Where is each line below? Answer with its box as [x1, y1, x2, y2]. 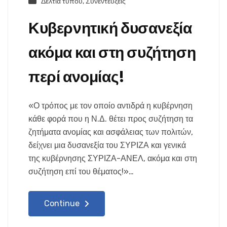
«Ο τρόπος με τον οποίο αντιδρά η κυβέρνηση [28, 101, 193, 111]
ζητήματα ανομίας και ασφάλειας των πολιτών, [28, 127, 193, 137]
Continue [44, 199, 82, 209]
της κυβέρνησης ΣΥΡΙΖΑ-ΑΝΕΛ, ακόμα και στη [28, 154, 197, 164]
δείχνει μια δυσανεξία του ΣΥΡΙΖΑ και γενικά [28, 140, 186, 150]
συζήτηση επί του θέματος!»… [28, 167, 134, 177]
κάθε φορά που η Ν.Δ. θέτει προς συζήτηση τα [28, 114, 193, 124]
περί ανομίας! [28, 66, 125, 88]
